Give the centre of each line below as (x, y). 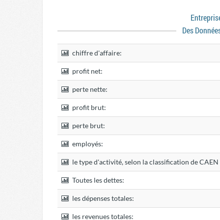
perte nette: (89, 89)
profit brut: (88, 107)
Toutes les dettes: (97, 180)
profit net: (87, 71)
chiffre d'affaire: (96, 53)
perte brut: (88, 125)
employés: (87, 144)
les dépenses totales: (102, 198)
